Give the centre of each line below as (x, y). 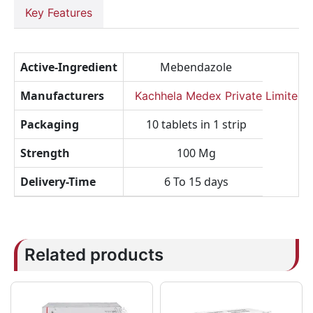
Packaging (50, 124)
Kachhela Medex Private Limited (220, 96)
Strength (45, 153)
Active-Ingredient (69, 67)
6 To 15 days (196, 182)
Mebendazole (196, 67)
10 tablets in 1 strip (196, 124)
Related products (94, 255)
